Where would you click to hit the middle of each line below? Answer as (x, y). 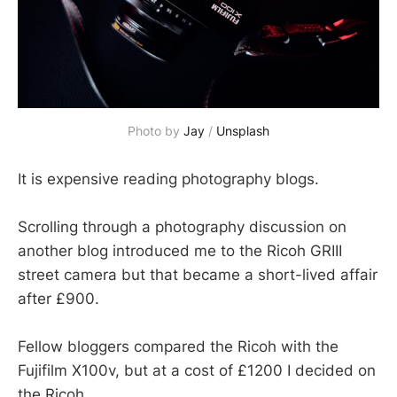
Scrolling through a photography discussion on (182, 227)
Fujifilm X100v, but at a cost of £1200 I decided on (197, 371)
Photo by (156, 130)
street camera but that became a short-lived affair (198, 275)
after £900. (58, 299)
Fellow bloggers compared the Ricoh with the (178, 347)
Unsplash (243, 130)
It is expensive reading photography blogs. (168, 179)
